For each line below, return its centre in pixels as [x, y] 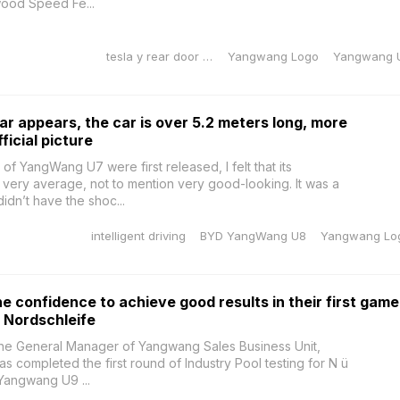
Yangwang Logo [273, 56]
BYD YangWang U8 [253, 236]
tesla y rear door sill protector [207, 56]
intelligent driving [138, 236]
